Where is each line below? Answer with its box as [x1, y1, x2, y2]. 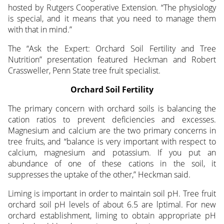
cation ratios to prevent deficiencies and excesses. [7, 114, 216, 125]
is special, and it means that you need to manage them [7, 13, 216, 24]
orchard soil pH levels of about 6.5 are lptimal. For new [7, 199, 216, 210]
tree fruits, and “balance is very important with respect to [7, 136, 216, 147]
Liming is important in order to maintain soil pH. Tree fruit [7, 188, 216, 199]
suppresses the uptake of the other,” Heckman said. [7, 169, 190, 180]
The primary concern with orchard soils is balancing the [7, 103, 216, 114]
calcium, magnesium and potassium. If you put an [7, 147, 216, 158]
